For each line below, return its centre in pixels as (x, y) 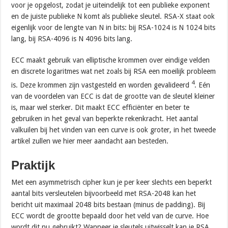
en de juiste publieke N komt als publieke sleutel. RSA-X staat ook (113, 17)
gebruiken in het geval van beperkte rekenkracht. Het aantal (105, 119)
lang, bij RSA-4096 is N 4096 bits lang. (72, 39)
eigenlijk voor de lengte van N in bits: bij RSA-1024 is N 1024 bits (113, 28)
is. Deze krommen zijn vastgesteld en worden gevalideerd (102, 85)
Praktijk (33, 165)
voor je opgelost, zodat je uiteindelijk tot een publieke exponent (111, 5)
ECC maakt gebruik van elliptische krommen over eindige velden (111, 60)
